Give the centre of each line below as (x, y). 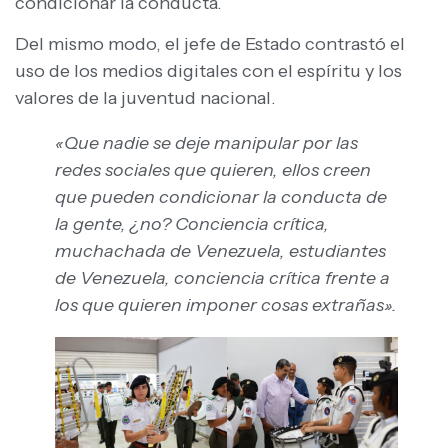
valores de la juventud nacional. (145, 98)
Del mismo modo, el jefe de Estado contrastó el (210, 44)
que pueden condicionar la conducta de (221, 197)
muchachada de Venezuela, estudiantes (220, 251)
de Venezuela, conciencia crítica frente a (222, 278)
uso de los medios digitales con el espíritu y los (208, 71)
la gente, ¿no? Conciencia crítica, (192, 224)
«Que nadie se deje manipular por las (206, 143)
